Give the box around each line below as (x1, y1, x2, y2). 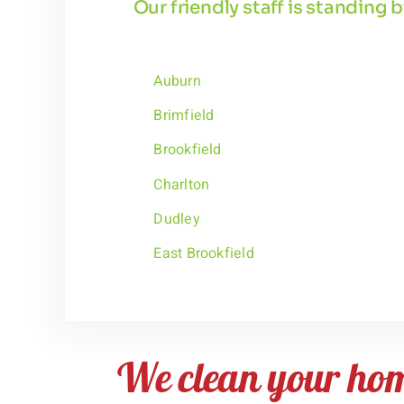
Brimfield (153, 105, 215, 127)
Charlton (153, 173, 210, 196)
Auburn (153, 70, 201, 92)
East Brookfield (153, 242, 254, 264)
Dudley (153, 207, 200, 230)
